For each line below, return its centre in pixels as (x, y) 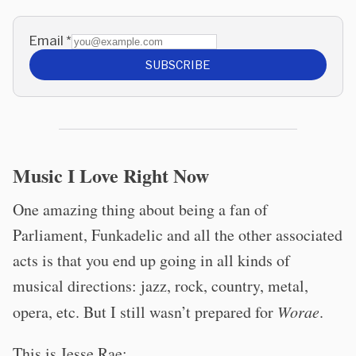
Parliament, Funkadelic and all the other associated (178, 235)
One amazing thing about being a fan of (140, 210)
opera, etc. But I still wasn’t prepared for (145, 312)
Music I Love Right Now (111, 176)
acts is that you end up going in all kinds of (151, 261)
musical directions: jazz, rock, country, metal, (161, 286)
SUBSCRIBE (178, 65)
